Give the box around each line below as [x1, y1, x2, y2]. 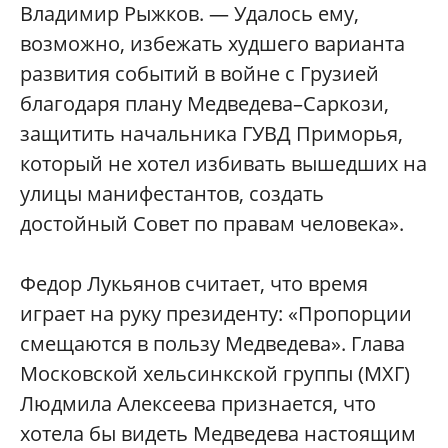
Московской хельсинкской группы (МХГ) [20, 360, 410, 388]
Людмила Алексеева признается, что [20, 390, 376, 418]
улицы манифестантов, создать [20, 180, 324, 208]
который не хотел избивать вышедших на [20, 150, 427, 178]
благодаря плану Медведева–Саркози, [20, 90, 389, 118]
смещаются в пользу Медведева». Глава [20, 330, 405, 358]
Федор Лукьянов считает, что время [20, 270, 368, 298]
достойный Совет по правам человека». [20, 210, 404, 238]
